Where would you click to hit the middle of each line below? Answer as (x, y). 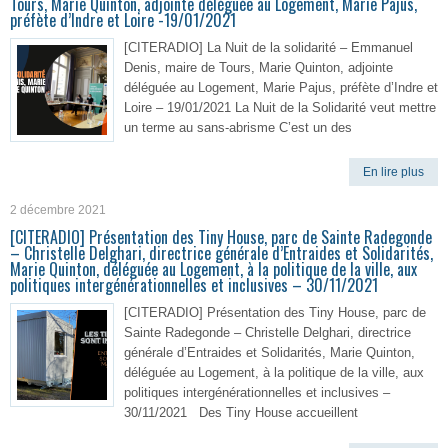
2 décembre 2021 (58, 210)
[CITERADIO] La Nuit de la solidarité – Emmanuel (268, 47)
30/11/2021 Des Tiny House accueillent (241, 412)
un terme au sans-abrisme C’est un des (238, 127)
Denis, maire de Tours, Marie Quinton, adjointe (258, 67)
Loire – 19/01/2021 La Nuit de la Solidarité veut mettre (280, 107)
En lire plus (393, 172)
